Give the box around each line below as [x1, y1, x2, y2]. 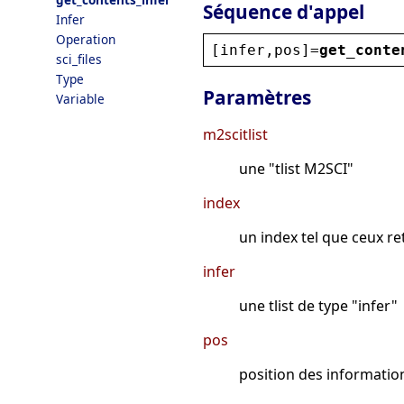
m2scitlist [203, 124, 268, 145]
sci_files [56, 50, 102, 68]
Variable [56, 90, 105, 107]
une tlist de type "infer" [239, 296, 398, 317]
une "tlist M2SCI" [239, 159, 353, 179]
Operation [56, 31, 115, 48]
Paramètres [203, 85, 311, 111]
